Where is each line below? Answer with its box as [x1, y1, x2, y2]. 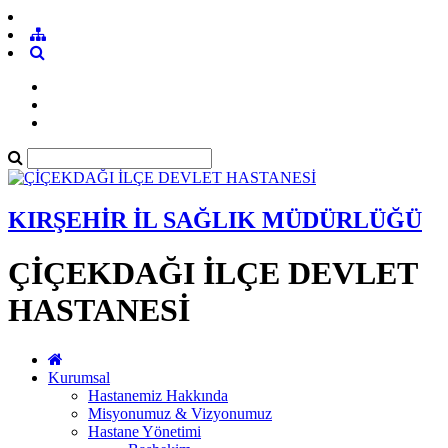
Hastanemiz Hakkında [88, 386, 228, 404]
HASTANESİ [8, 292, 190, 329]
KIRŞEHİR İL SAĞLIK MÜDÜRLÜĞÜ [8, 206, 422, 233]
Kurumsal [48, 368, 110, 386]
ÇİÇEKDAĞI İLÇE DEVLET [8, 255, 417, 292]
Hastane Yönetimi [88, 422, 201, 440]
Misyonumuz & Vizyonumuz [88, 404, 272, 422]
